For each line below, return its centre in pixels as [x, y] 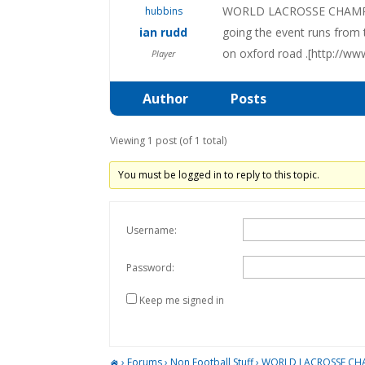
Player [164, 53]
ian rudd [164, 32]
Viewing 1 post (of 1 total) [169, 140]
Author [166, 98]
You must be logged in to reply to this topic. [218, 174]
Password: [151, 267]
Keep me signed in [182, 300]
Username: [152, 230]
